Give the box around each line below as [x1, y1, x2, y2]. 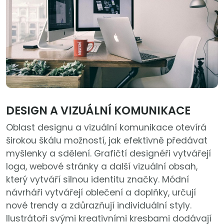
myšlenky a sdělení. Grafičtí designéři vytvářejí [6, 147, 211, 159]
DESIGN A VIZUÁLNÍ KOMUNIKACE [6, 102, 190, 118]
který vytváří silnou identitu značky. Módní [6, 173, 189, 185]
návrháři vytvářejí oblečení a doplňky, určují [6, 186, 196, 198]
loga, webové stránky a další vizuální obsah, [6, 160, 197, 172]
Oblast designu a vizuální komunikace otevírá [6, 121, 206, 133]
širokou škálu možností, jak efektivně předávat [6, 134, 207, 146]
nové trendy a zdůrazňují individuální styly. [6, 199, 191, 211]
